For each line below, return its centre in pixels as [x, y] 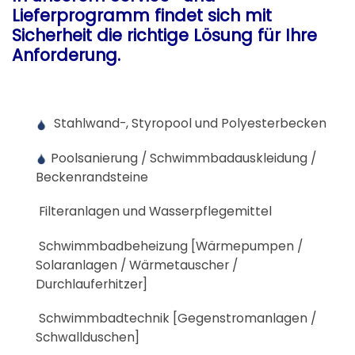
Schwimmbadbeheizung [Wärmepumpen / [169, 246]
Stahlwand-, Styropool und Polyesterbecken [187, 124]
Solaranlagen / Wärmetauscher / [137, 265]
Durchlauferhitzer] [92, 284]
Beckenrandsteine [92, 177]
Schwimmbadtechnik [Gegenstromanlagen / [176, 319]
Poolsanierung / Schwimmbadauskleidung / [182, 158]
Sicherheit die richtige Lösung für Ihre [164, 35]
